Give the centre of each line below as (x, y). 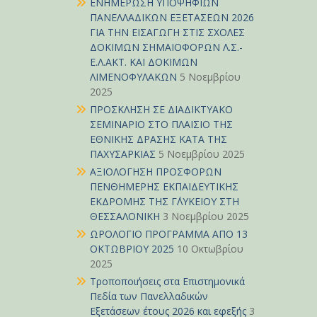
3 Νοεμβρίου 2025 (206, 216)
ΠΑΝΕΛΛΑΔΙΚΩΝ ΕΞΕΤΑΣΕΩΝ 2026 (172, 17)
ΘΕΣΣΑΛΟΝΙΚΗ (125, 216)
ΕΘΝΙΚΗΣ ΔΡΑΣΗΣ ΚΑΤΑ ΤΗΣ (158, 139)
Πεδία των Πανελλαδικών (149, 296)
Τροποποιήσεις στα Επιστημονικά (167, 281)
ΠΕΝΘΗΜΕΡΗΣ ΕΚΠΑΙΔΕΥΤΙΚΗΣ (164, 186)
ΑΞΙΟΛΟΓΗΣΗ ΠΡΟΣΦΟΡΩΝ (156, 172)
